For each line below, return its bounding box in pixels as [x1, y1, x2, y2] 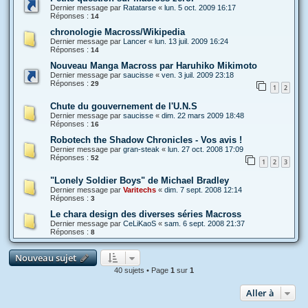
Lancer [123, 37, 146, 46]
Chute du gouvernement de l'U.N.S [50, 101, 197, 112]
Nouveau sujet [15, 251, 76, 264]
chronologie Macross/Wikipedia [50, 27, 185, 38]
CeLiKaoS [123, 219, 156, 228]
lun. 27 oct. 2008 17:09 [168, 145, 243, 154]
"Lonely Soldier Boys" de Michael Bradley [50, 175, 229, 186]
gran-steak [123, 145, 159, 154]
